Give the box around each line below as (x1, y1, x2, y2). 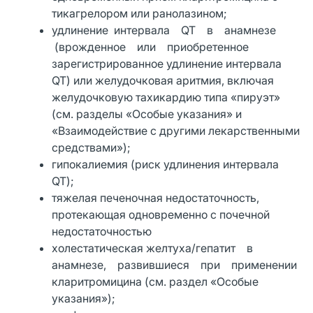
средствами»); (52, 140, 131, 154)
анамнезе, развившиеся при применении (52, 257, 298, 272)
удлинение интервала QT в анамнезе (52, 22, 282, 37)
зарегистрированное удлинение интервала (52, 56, 282, 71)
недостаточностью (52, 224, 152, 238)
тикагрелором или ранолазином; (52, 6, 228, 20)
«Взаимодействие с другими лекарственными (52, 123, 300, 138)
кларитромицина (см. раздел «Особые (52, 274, 259, 289)
